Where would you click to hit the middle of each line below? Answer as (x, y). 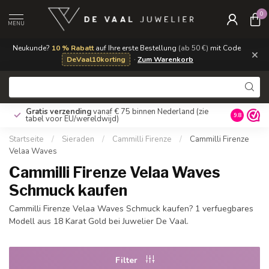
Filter (127, 260)
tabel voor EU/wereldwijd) (72, 119)
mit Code (225, 48)
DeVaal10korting (96, 59)
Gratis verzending (59, 112)
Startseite (26, 139)
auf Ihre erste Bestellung (136, 48)
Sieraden (78, 139)
